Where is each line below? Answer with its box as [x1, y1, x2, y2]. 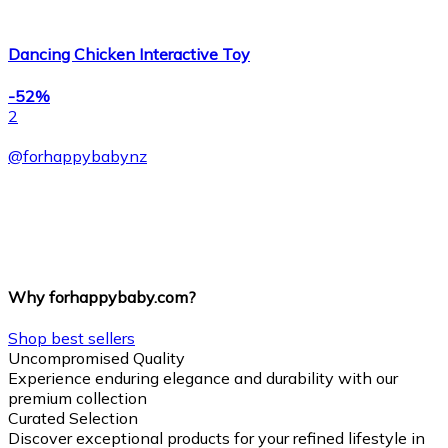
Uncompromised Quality [8, 348, 185, 369]
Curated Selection [8, 408, 138, 429]
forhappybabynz [23, 145, 147, 166]
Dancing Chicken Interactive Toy [8, 44, 250, 65]
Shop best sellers [8, 328, 135, 349]
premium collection [8, 388, 147, 409]
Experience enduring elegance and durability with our [8, 368, 398, 389]
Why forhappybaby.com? [8, 286, 196, 307]
